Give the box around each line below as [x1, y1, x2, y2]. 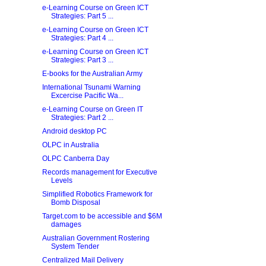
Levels [50, 176, 72, 185]
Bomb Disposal [50, 198, 100, 207]
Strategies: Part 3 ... [50, 56, 113, 64]
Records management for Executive [42, 168, 157, 176]
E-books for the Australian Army [42, 69, 142, 78]
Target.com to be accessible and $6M [42, 212, 162, 220]
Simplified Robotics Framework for [42, 190, 153, 198]
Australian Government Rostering [42, 234, 150, 242]
